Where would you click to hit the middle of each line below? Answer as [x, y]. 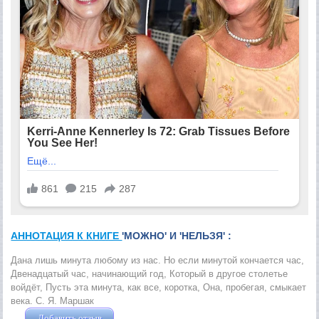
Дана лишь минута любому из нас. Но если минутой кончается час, [158, 261]
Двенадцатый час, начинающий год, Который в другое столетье [150, 274]
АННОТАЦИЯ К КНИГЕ [67, 236]
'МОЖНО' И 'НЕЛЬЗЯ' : [177, 236]
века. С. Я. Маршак [53, 301]
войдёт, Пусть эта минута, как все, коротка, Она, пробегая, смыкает [159, 288]
